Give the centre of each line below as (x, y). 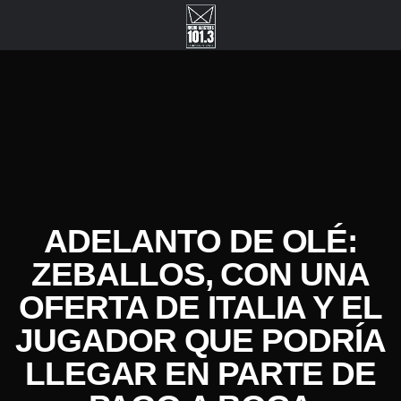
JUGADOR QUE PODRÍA (200, 341)
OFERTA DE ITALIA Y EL (200, 307)
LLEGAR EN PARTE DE (200, 374)
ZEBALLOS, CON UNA (200, 274)
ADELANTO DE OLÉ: (200, 241)
